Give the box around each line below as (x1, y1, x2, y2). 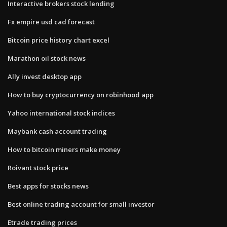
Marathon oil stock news (8, 53, 86, 63)
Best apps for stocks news (8, 181, 89, 191)
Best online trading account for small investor (8, 199, 155, 209)
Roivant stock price (8, 163, 68, 172)
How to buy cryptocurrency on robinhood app (8, 90, 154, 99)
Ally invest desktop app (8, 71, 82, 81)
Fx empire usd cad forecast (8, 17, 95, 26)
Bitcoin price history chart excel (8, 35, 109, 45)
